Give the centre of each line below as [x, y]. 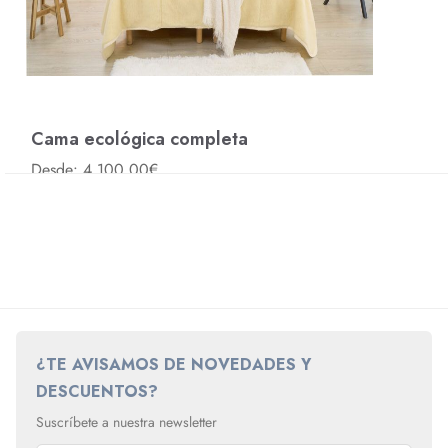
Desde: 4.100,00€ [94, 170]
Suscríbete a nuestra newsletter [126, 421]
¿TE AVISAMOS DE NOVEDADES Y [173, 364]
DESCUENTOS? [97, 391]
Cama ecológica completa [139, 139]
